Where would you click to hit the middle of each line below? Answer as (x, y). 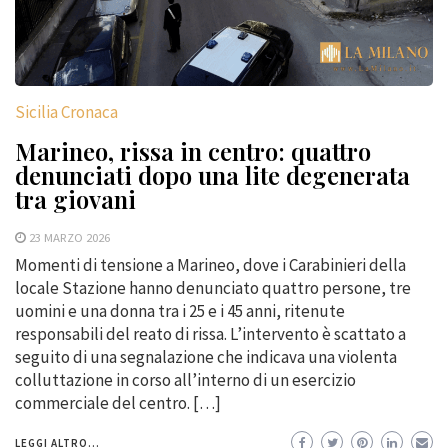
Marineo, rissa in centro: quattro (193, 150)
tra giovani (75, 198)
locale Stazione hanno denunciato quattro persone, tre (213, 287)
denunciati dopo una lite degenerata (212, 174)
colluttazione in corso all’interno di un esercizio (185, 379)
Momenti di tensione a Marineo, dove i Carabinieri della (210, 264)
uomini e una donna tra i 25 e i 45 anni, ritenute (180, 310)
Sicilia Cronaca (66, 111)
